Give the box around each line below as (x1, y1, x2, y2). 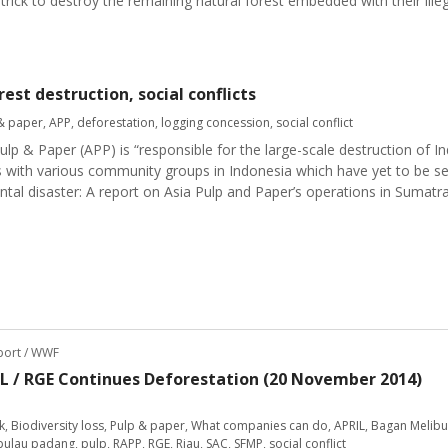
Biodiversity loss (11, 417, 104, 434)
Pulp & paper (110, 417, 185, 434)
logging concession (161, 114, 270, 131)
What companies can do (191, 417, 328, 434)
